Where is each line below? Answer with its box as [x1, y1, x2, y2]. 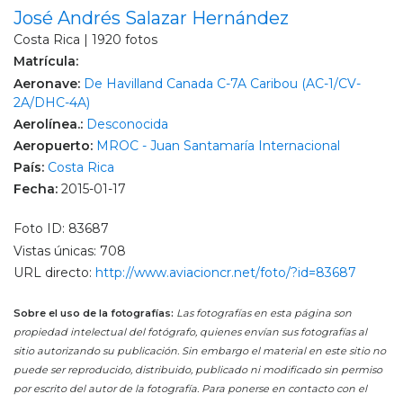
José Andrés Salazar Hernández [13, 6, 289, 29]
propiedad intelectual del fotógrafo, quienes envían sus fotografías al [13, 326, 367, 339]
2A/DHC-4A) [13, 94, 90, 111]
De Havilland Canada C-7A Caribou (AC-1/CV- [84, 75, 361, 92]
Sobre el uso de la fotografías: [13, 307, 174, 320]
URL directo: [13, 264, 95, 281]
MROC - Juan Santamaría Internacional [96, 137, 340, 154]
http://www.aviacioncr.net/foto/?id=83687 [95, 264, 356, 281]
